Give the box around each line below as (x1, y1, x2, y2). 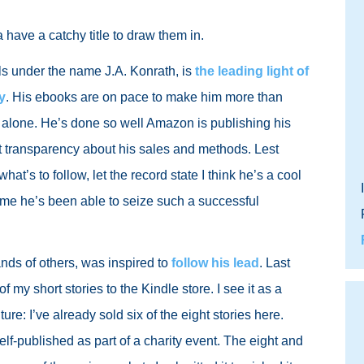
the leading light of (195, 64, 309, 78)
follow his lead (171, 256, 259, 270)
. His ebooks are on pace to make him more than (6, 90, 283, 104)
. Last (259, 256, 290, 270)
